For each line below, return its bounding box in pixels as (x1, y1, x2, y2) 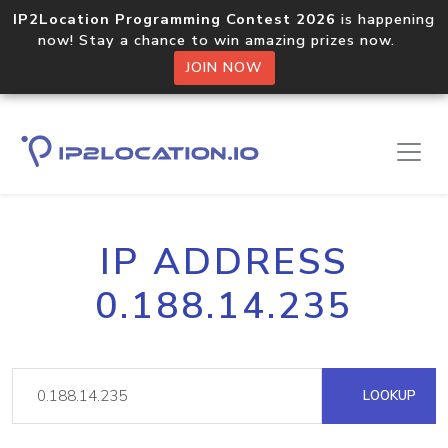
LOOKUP (359, 386, 416, 405)
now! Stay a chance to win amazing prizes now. (38, 30, 410, 50)
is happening (336, 9, 435, 29)
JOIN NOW (185, 58, 263, 77)
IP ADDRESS (100, 237, 348, 287)
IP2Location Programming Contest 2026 (13, 9, 336, 29)
